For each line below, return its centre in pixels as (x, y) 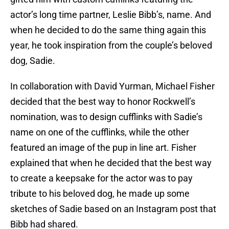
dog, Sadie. (33, 61)
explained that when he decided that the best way (111, 163)
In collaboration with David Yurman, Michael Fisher (112, 86)
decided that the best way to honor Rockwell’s (103, 102)
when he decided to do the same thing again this (108, 30)
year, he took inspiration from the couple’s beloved (111, 45)
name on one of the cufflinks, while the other (100, 132)
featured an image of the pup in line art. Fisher (103, 148)
